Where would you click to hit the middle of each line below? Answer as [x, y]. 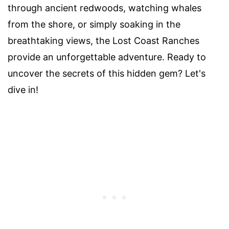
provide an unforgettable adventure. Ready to [107, 57]
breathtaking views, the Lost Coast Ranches [104, 40]
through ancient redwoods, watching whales [105, 8]
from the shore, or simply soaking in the [94, 24]
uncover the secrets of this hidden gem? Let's [107, 73]
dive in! [23, 89]
